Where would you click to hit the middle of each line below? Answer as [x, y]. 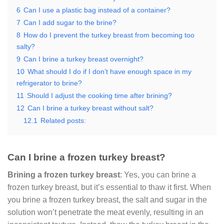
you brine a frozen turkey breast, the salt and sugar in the [107, 199]
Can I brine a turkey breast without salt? [90, 108]
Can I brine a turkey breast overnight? [83, 59]
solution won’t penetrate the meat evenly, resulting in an [105, 212]
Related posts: [63, 120]
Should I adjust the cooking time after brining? [99, 95]
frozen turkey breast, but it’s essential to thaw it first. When [109, 187]
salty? [26, 46]
